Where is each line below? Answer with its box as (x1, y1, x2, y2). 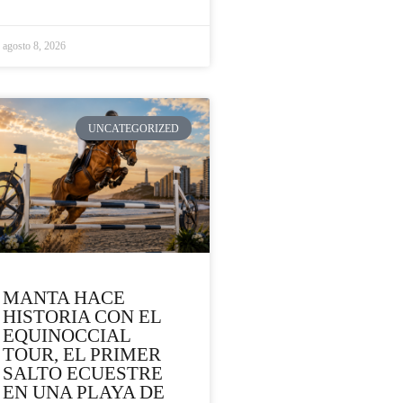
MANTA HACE (3, 287, 125, 309)
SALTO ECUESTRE (3, 363, 163, 385)
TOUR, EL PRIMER (3, 344, 161, 366)
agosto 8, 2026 (3, 40, 66, 53)
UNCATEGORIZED (88, 121, 180, 135)
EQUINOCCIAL (3, 325, 130, 347)
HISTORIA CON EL (3, 306, 161, 328)
